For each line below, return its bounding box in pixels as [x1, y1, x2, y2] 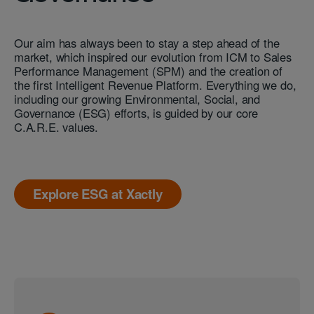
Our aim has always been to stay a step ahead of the [14, 34, 280, 51]
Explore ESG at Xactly [33, 184, 163, 204]
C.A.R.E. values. [14, 118, 99, 135]
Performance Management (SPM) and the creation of [14, 62, 283, 79]
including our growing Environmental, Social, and [14, 90, 261, 107]
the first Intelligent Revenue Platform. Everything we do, [14, 76, 296, 93]
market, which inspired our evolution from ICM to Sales [14, 48, 292, 65]
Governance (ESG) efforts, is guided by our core [14, 104, 259, 121]
